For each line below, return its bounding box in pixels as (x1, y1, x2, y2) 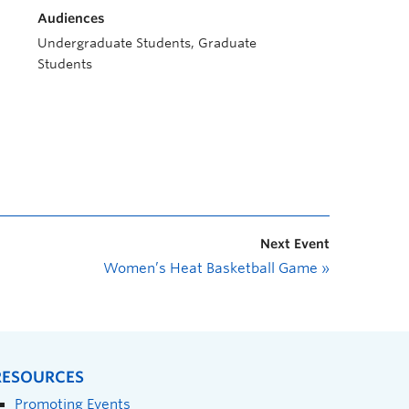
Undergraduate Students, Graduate (37, 36, 257, 50)
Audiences (37, 11, 105, 26)
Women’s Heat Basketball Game (103, 260, 321, 277)
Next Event (260, 236, 330, 251)
